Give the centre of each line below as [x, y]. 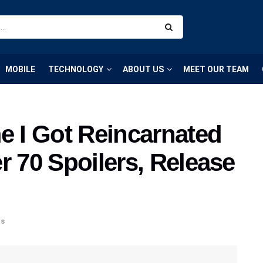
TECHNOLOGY [76, 69]
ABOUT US [143, 69]
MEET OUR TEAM [216, 69]
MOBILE [20, 69]
